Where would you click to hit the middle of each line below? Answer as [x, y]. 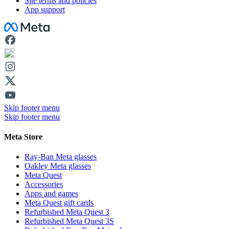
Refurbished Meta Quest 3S [69, 221]
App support [45, 9]
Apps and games [51, 194]
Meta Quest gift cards [59, 203]
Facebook [19, 26]
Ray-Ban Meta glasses [61, 157]
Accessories [44, 185]
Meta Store [23, 136]
